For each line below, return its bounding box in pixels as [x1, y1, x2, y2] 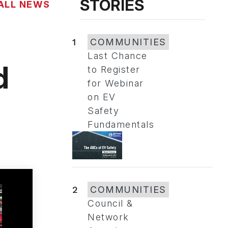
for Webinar [88, 78, 144, 89]
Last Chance [88, 50, 148, 61]
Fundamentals [88, 119, 154, 130]
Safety [88, 105, 119, 116]
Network [88, 211, 129, 222]
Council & [88, 197, 133, 209]
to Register [88, 64, 140, 75]
